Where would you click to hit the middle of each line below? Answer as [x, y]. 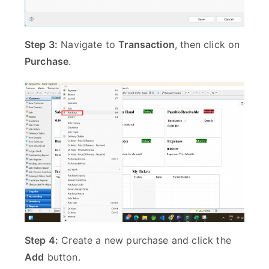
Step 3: [41, 45]
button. [62, 257]
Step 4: [42, 240]
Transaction [147, 45]
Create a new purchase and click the [145, 240]
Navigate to [88, 45]
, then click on [207, 45]
